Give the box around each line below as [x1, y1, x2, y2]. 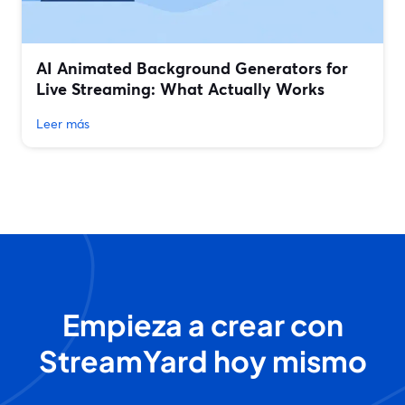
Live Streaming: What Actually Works [36, 78, 325, 100]
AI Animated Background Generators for [36, 57, 348, 80]
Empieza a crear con [61, 306, 344, 344]
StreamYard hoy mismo [38, 343, 367, 380]
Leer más [36, 115, 89, 133]
